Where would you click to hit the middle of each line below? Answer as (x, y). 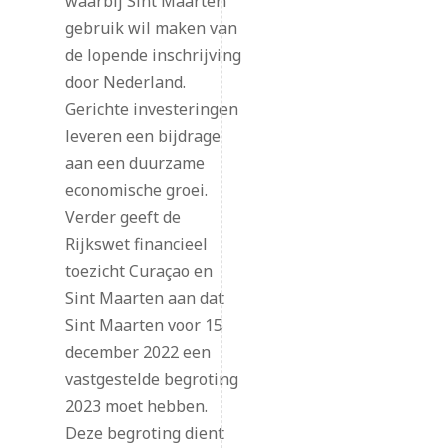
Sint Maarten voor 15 (143, 325)
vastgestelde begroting (151, 379)
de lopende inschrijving (152, 55)
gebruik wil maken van (150, 28)
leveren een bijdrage (142, 136)
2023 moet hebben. (136, 406)
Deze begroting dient (144, 433)
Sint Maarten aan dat (144, 298)
